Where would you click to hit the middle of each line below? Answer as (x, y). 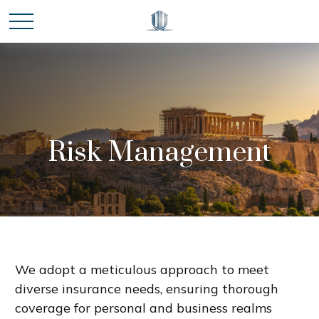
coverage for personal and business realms (143, 308)
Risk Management (159, 153)
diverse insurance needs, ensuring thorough (147, 289)
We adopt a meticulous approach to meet (142, 270)
